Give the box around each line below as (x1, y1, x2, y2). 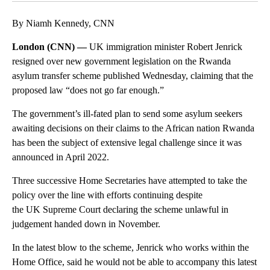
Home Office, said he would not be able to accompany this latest (12, 256, 257, 267)
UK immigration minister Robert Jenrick (89, 41, 242, 52)
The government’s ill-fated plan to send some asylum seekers (12, 108, 242, 119)
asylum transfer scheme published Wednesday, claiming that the (12, 70, 253, 81)
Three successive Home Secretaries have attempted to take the (12, 175, 247, 186)
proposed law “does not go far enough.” (12, 84, 164, 95)
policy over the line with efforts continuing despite (12, 189, 202, 200)
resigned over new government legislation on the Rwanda (12, 55, 231, 66)
